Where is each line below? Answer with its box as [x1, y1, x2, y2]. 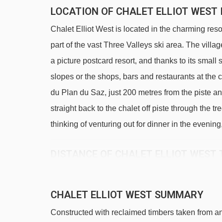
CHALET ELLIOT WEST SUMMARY [51, 189, 203, 201]
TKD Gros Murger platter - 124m [60, 185, 172, 193]
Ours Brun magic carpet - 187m [60, 203, 169, 211]
